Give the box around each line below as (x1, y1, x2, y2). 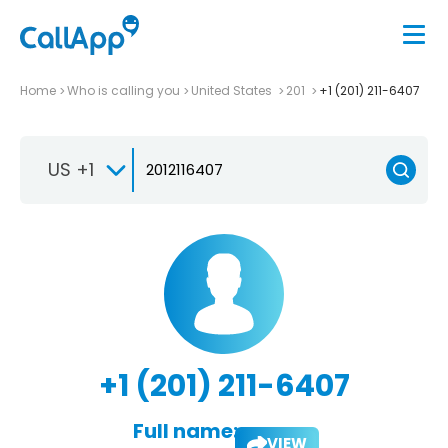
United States (191, 81, 275, 99)
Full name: (132, 416, 238, 445)
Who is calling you (67, 81, 180, 99)
